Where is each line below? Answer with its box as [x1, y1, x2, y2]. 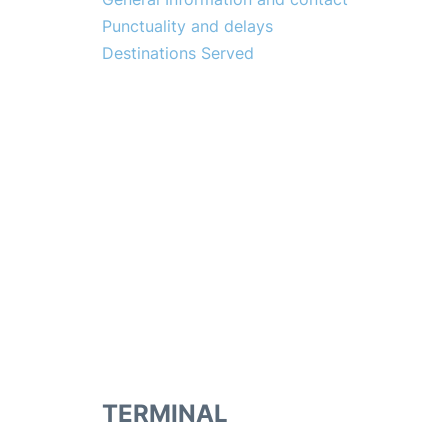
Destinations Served [102, 43, 254, 64]
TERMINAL [102, 399, 228, 429]
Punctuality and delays [102, 16, 273, 37]
